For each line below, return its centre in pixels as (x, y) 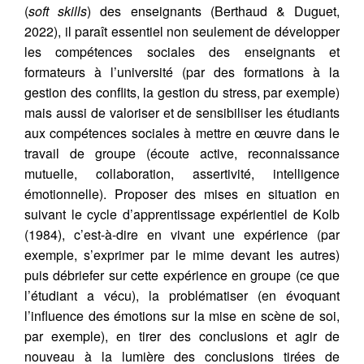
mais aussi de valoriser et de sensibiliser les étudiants (182, 112)
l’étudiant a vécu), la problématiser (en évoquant (182, 295)
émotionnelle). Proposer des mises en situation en (182, 193)
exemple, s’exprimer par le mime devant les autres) (182, 254)
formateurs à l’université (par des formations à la (182, 71)
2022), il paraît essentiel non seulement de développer (182, 31)
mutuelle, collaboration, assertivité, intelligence (182, 173)
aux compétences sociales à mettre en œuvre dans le (182, 132)
